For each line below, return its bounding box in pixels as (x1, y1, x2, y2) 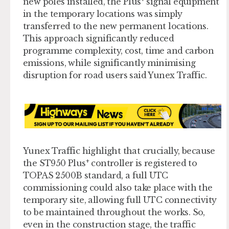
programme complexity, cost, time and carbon (23, 45, 214, 56)
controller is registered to (89, 157, 197, 168)
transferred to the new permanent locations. (23, 20, 209, 31)
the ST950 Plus (23, 157, 86, 168)
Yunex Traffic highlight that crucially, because (23, 145, 215, 156)
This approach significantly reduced (23, 33, 174, 43)
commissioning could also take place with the (23, 182, 213, 193)
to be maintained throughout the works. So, (23, 207, 205, 217)
